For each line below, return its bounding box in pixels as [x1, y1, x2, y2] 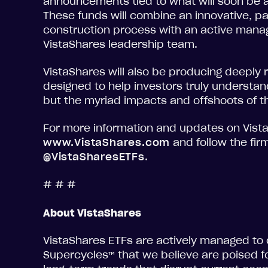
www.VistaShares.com [43, 136, 170, 148]
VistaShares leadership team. [43, 38, 197, 50]
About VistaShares [43, 207, 141, 219]
